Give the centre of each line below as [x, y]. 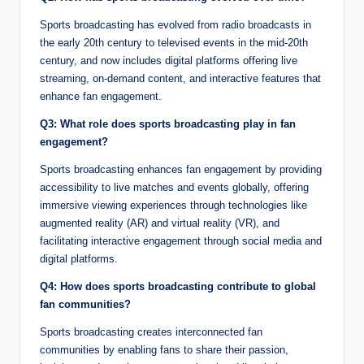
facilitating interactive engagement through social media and [181, 241]
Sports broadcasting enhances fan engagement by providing [181, 170]
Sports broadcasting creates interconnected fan [151, 332]
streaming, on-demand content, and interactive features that [180, 79]
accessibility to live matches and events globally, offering [174, 188]
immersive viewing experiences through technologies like [173, 206]
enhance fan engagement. [101, 97]
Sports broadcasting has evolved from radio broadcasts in [175, 25]
